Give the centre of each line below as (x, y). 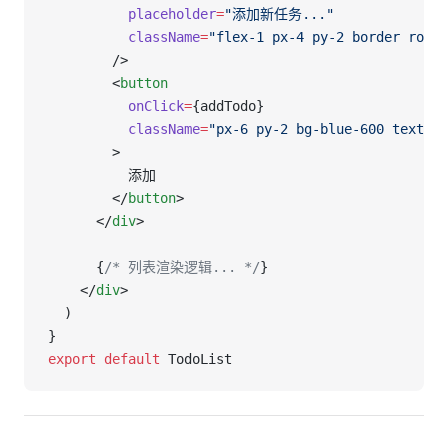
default (128, 359)
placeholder (132, 14)
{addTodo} (228, 106)
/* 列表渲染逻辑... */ (182, 267)
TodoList (196, 359)
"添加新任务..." (279, 14)
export (72, 359)
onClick (116, 106)
